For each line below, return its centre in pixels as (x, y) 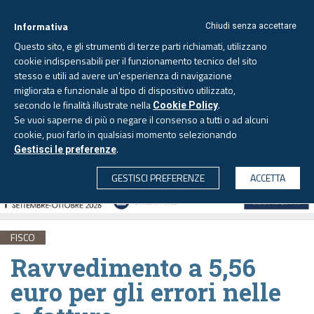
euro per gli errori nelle (146, 291)
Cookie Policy (185, 105)
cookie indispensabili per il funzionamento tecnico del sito (136, 61)
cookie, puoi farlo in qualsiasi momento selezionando (125, 134)
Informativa (41, 26)
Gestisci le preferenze (65, 149)
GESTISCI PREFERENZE (158, 178)
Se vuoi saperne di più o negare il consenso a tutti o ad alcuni (141, 120)
